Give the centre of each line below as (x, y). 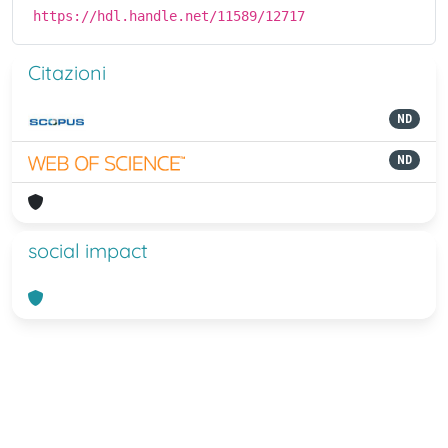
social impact (88, 250)
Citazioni (67, 72)
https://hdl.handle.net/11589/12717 (169, 16)
